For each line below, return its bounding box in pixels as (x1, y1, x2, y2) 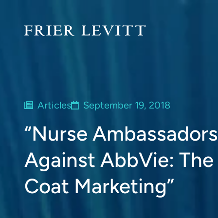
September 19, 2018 (83, 99, 170, 111)
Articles (37, 99, 71, 111)
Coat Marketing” (24, 174, 174, 199)
